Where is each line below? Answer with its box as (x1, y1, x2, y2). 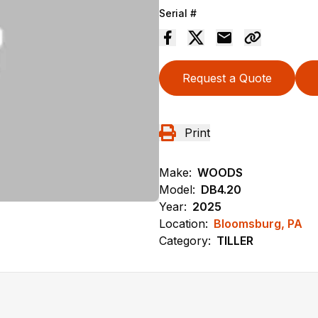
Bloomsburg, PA (214, 216, 302, 231)
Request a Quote (182, 70, 272, 85)
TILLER (216, 233, 253, 248)
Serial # (159, 6, 197, 19)
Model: (159, 182, 195, 197)
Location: (159, 216, 208, 231)
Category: (159, 233, 211, 248)
